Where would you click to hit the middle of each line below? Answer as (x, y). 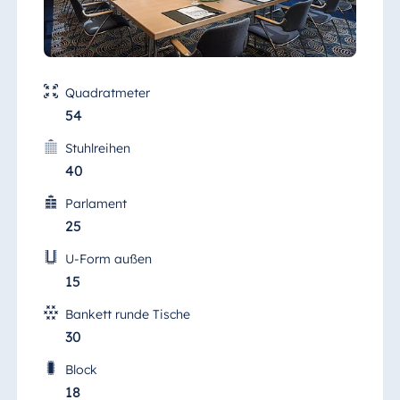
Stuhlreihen (97, 149)
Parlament (96, 204)
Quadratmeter (107, 93)
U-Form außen (108, 259)
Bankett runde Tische (127, 315)
